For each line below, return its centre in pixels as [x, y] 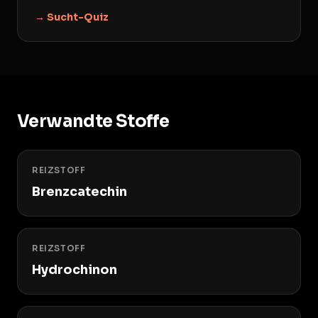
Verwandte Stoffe [93, 121]
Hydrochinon [75, 270]
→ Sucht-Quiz [72, 17]
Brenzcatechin [79, 192]
